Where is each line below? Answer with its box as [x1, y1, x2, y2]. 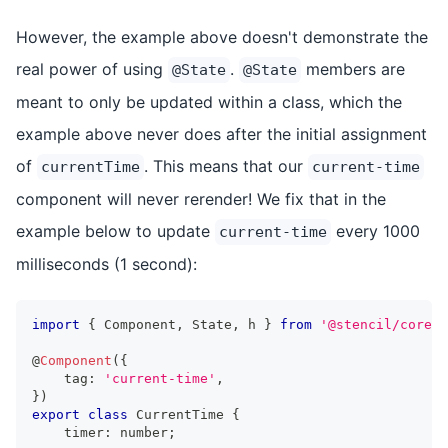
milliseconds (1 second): [16, 253, 197, 274]
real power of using [16, 58, 168, 79]
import [32, 316, 80, 332]
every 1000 [331, 220, 420, 241]
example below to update [16, 220, 215, 241]
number [120, 424, 168, 440]
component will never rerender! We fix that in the [16, 188, 386, 209]
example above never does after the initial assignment [16, 123, 427, 144]
